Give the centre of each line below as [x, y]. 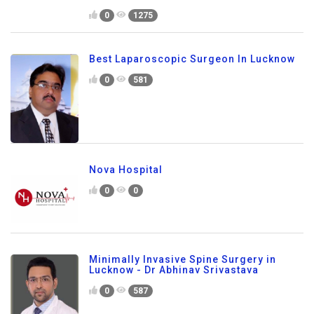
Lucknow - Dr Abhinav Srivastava [174, 270]
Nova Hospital [126, 170]
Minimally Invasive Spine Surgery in [183, 260]
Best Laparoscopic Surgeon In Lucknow [192, 59]
